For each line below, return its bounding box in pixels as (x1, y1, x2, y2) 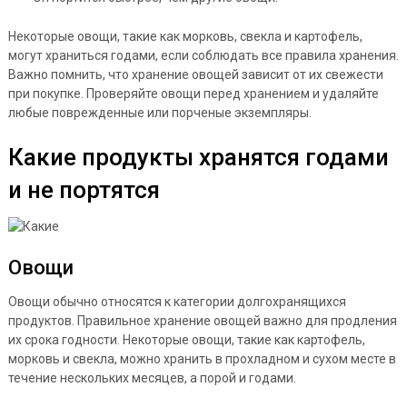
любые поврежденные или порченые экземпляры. (7, 104, 312, 120)
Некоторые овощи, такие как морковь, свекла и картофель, (7, 28, 362, 44)
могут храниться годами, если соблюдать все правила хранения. (7, 47, 399, 63)
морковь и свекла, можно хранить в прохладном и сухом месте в (7, 351, 396, 366)
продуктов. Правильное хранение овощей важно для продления (7, 313, 397, 328)
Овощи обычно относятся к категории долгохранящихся (7, 293, 346, 309)
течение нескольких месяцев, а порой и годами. (7, 370, 296, 385)
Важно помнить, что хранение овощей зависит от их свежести (7, 66, 383, 82)
